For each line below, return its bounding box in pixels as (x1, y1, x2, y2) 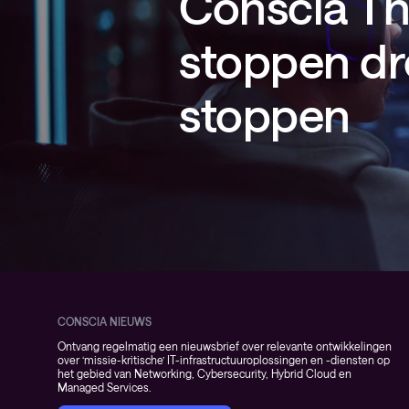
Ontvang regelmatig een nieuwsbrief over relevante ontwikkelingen (58, 340, 392, 352)
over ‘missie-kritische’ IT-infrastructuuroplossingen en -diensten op (58, 353, 390, 366)
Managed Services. (58, 381, 152, 393)
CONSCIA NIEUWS (58, 315, 152, 328)
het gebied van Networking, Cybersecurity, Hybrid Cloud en (58, 367, 351, 380)
